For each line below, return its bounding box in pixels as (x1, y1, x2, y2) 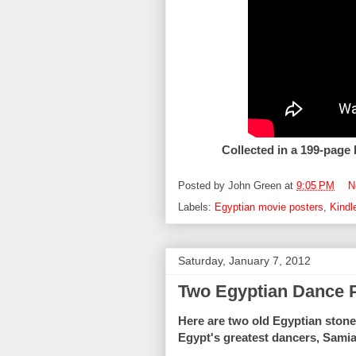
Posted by (178, 182, 228, 195)
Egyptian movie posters (215, 203, 323, 215)
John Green (228, 182, 281, 195)
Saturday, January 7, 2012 (178, 257, 311, 269)
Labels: (178, 203, 215, 215)
